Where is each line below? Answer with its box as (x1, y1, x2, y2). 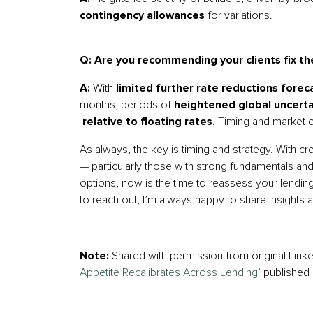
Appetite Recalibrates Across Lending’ (80, 267, 261, 278)
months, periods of (80, 99, 174, 110)
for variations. (205, 10, 272, 21)
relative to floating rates (80, 116, 212, 127)
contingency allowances (80, 10, 205, 21)
